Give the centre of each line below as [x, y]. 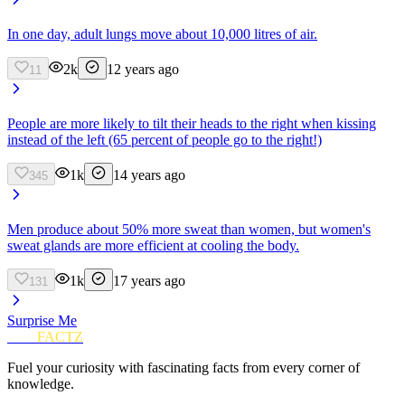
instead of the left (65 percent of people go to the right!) [165, 139]
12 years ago [143, 69]
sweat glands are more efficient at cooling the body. [153, 245]
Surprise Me [42, 320]
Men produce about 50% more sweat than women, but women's [189, 229]
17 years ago [149, 280]
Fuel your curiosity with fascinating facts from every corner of [184, 367]
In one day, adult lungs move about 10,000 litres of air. [162, 33]
